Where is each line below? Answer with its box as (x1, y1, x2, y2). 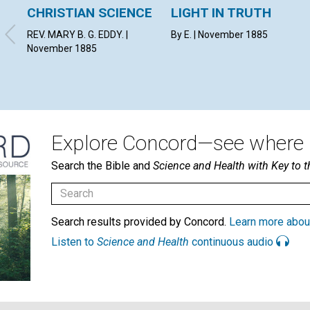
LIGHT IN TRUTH (171, 4, 272, 21)
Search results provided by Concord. (51, 215, 229, 228)
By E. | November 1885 (171, 28, 268, 40)
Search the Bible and (51, 158, 153, 172)
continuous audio (189, 235, 276, 248)
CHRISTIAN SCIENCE (27, 4, 152, 21)
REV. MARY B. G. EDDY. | (27, 28, 128, 40)
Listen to (51, 235, 97, 248)
